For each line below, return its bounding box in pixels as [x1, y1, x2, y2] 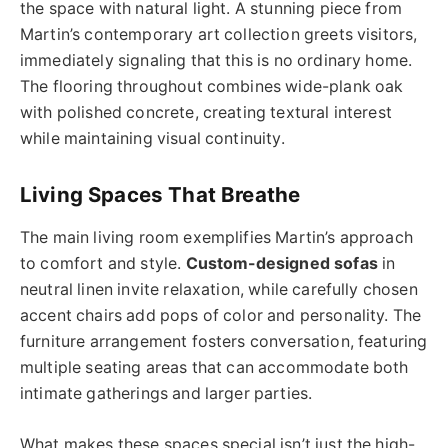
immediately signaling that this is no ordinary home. [20, 51, 413, 71]
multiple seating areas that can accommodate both [20, 358, 409, 378]
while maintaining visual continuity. [20, 129, 285, 149]
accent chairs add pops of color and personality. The [20, 306, 422, 326]
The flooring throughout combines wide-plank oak [20, 77, 404, 97]
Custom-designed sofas [185, 254, 378, 274]
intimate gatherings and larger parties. [20, 384, 313, 404]
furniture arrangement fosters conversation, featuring [20, 332, 428, 352]
